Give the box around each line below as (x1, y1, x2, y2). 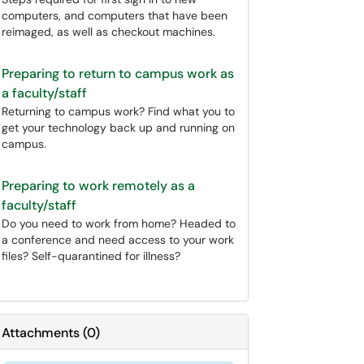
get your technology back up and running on (2, 120, 235, 135)
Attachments (2, 324, 80, 341)
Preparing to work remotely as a (2, 177, 195, 194)
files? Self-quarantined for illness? (2, 249, 180, 263)
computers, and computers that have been (2, 8, 227, 23)
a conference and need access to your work (2, 232, 234, 247)
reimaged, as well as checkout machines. (2, 24, 215, 39)
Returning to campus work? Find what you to (2, 104, 235, 119)
